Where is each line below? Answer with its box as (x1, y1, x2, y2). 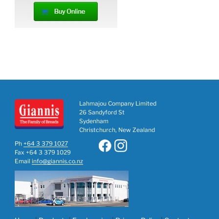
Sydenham (79, 117, 109, 125)
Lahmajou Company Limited (79, 99, 156, 107)
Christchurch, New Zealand (79, 126, 155, 133)
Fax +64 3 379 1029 (15, 148, 71, 156)
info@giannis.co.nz (32, 157, 83, 165)
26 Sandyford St (79, 108, 125, 116)
